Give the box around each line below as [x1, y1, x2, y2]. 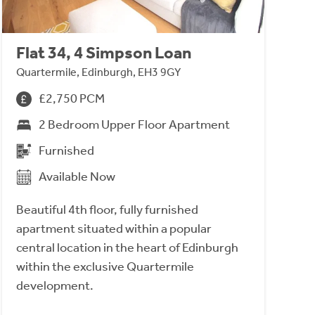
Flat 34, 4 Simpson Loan [15, 43, 191, 63]
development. [15, 278, 94, 294]
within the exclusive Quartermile [15, 259, 194, 275]
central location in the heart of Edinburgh [15, 240, 238, 256]
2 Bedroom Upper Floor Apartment [38, 117, 230, 133]
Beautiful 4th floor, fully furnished [15, 202, 198, 218]
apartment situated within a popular [15, 221, 212, 237]
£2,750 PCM [38, 91, 105, 107]
